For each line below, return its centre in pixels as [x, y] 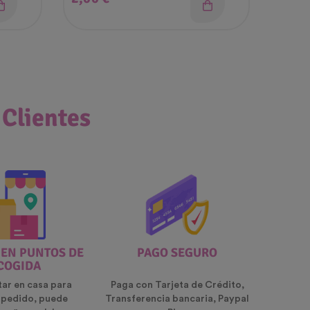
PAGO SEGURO [177, 253]
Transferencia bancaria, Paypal [177, 299]
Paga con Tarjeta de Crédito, [177, 285]
